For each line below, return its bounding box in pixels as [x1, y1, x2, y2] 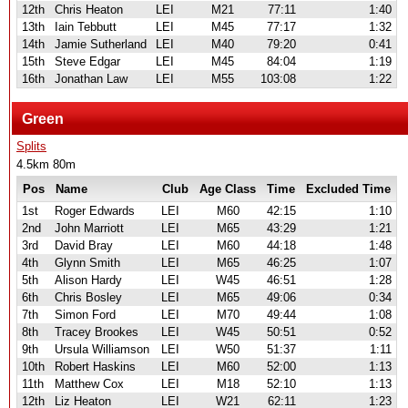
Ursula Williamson [55, 342, 149, 356]
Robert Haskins [55, 360, 136, 373]
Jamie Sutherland [55, 37, 147, 51]
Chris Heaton [55, 3, 123, 16]
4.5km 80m [16, 158, 76, 171]
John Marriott [55, 221, 124, 235]
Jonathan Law [55, 72, 127, 86]
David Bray [55, 239, 113, 252]
